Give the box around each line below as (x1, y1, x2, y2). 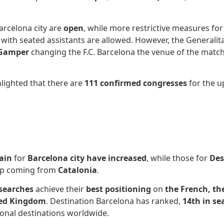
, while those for (146, 152, 209, 163)
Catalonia (58, 164, 97, 175)
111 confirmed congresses (84, 77, 187, 88)
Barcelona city (27, 152, 84, 163)
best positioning (86, 183, 153, 195)
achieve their (35, 183, 86, 195)
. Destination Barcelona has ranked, (46, 195, 182, 207)
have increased (86, 152, 146, 163)
